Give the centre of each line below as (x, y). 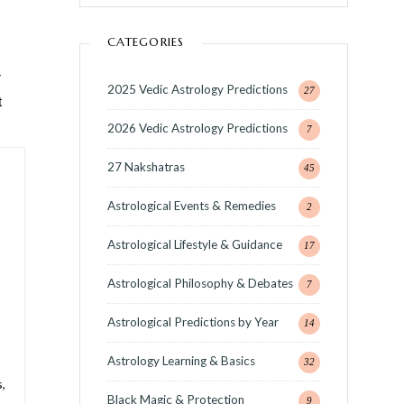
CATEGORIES (146, 41)
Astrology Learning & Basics (181, 360)
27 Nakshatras (146, 166)
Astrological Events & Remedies (191, 205)
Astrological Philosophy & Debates (200, 283)
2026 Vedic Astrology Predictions (197, 128)
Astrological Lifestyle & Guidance (194, 244)
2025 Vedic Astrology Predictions (197, 89)
